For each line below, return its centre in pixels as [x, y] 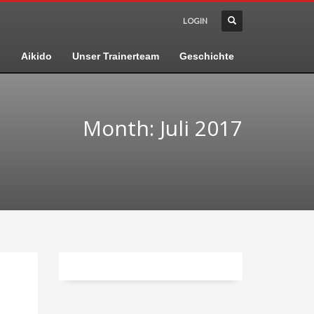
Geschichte [206, 56]
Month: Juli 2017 [163, 128]
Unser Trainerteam [115, 56]
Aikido [36, 56]
